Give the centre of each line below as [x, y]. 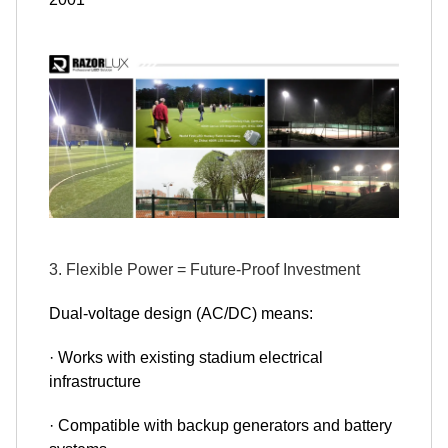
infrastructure [95, 382]
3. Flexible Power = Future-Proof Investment [204, 270]
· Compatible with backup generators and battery [220, 426]
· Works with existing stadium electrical [186, 358]
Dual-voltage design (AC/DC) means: [181, 314]
